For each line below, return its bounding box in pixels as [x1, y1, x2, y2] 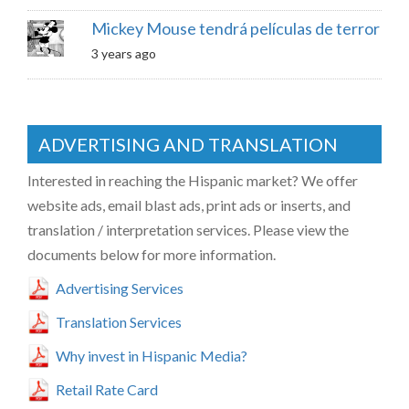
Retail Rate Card [56, 381, 158, 399]
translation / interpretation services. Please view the [27, 221, 349, 239]
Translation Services [56, 313, 182, 331]
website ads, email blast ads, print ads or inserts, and [27, 196, 351, 215]
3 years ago [90, 46, 156, 62]
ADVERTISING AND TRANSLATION [38, 133, 338, 156]
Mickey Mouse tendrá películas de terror [90, 18, 380, 39]
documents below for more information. [27, 246, 276, 264]
